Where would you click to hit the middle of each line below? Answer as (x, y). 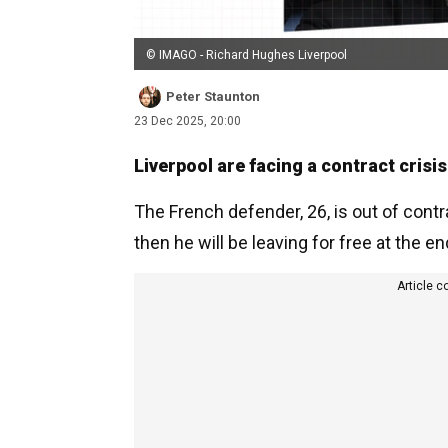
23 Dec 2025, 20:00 (187, 120)
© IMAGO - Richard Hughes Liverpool (246, 54)
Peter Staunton (213, 96)
